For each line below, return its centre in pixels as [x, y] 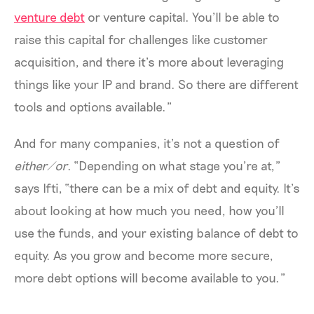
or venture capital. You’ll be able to [182, 17]
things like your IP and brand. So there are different [156, 84]
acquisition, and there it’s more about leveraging [149, 62]
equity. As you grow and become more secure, [144, 255]
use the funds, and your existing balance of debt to [156, 233]
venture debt [49, 17]
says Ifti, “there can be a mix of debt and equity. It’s [157, 188]
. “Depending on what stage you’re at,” [174, 166]
